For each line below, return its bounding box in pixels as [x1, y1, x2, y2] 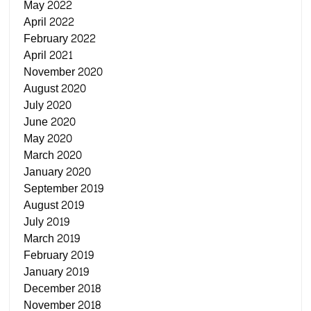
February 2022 [24, 28, 96, 49]
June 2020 [24, 112, 76, 132]
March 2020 [24, 145, 83, 165]
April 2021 [24, 45, 74, 65]
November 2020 [24, 62, 103, 82]
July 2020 [24, 95, 72, 115]
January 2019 [24, 262, 90, 282]
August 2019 [24, 195, 85, 215]
